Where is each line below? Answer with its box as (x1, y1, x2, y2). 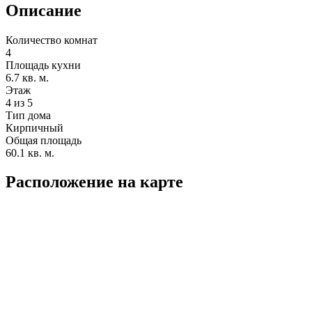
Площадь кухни (6, 58, 81, 71)
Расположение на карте (6, 173, 183, 192)
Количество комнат (6, 33, 97, 46)
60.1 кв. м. (6, 146, 54, 159)
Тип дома (6, 109, 51, 121)
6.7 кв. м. (6, 71, 49, 84)
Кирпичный (6, 121, 63, 134)
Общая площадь (6, 134, 81, 146)
